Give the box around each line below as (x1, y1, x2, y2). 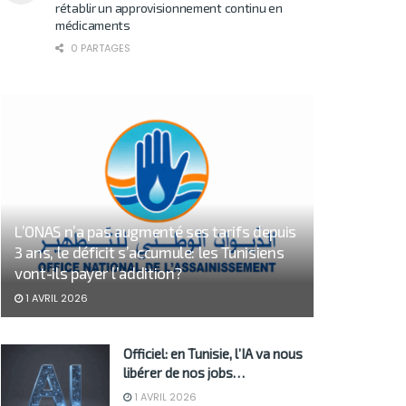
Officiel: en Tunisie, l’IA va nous (123, 345, 303, 362)
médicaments (55, 16, 130, 33)
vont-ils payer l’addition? (14, 264, 182, 283)
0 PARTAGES (68, 40, 130, 55)
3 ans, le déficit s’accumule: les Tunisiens (14, 243, 285, 262)
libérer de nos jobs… (123, 364, 245, 382)
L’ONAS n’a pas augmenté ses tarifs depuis (14, 222, 297, 241)
